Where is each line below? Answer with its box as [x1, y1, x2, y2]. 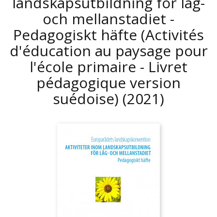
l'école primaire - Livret [30, 57, 187, 77]
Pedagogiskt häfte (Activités [13, 25, 204, 45]
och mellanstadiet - [43, 9, 174, 29]
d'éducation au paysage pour [9, 41, 208, 61]
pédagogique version [36, 73, 181, 93]
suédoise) [53, 89, 123, 108]
